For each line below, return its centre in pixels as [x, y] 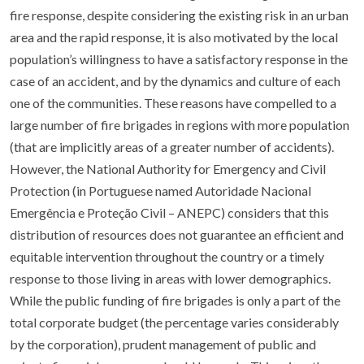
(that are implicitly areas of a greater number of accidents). [172, 147]
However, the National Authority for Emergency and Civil [168, 169]
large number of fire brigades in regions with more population [180, 125]
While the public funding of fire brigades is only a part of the [175, 300]
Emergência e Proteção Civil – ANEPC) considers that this [169, 212]
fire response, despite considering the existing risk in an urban [179, 15]
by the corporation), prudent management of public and [163, 344]
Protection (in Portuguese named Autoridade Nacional [160, 191]
